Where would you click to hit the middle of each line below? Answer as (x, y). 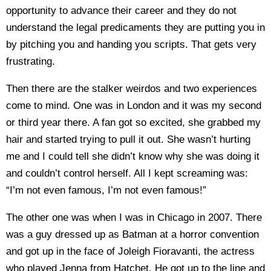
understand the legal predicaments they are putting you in (135, 28)
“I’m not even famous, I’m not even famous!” (106, 190)
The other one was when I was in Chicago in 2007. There (134, 217)
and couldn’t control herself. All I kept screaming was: (127, 173)
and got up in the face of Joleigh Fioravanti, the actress (130, 251)
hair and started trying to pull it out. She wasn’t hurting (128, 139)
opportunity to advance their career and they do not (121, 11)
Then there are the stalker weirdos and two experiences (132, 89)
